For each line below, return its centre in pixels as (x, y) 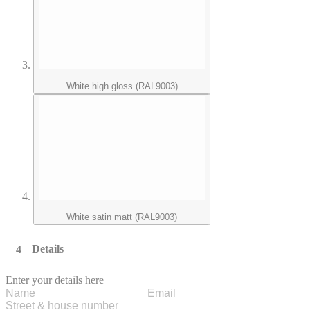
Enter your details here (55, 280)
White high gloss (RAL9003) (122, 86)
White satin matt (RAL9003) (122, 217)
